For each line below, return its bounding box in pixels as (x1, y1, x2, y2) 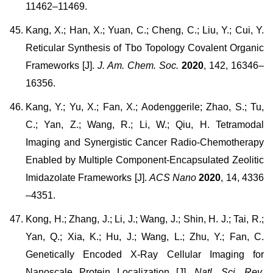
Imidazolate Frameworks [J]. (26, 172, 149, 183)
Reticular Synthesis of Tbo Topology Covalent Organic (26, 43, 264, 53)
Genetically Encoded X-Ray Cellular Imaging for (26, 249, 264, 260)
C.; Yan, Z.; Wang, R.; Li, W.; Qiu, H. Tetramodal (26, 119, 264, 130)
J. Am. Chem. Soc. (94, 60, 179, 71)
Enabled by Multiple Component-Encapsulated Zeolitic (26, 155, 264, 165)
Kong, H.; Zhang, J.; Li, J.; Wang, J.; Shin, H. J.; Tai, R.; (26, 214, 264, 224)
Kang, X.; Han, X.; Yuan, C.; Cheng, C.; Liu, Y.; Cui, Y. (26, 25, 264, 35)
